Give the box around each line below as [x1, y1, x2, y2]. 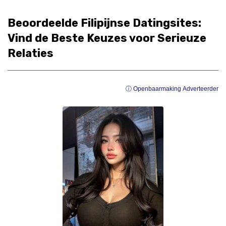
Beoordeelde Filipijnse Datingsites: [8, 16, 201, 30]
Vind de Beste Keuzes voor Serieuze [8, 31, 206, 45]
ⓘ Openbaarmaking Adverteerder [126, 85, 218, 92]
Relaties [8, 46, 53, 60]
